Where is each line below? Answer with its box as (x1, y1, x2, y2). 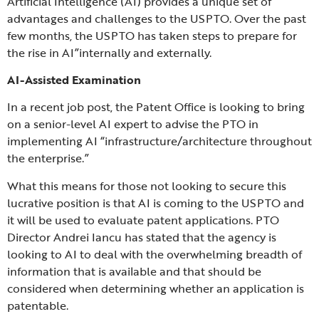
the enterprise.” (7, 150, 89, 167)
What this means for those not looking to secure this (7, 177, 286, 194)
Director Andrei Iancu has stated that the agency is (7, 228, 276, 246)
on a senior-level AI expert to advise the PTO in (7, 115, 258, 133)
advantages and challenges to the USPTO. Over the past (7, 9, 306, 27)
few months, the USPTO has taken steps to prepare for (7, 26, 297, 44)
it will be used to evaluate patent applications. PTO (7, 211, 279, 229)
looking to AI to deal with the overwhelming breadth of (7, 245, 302, 263)
